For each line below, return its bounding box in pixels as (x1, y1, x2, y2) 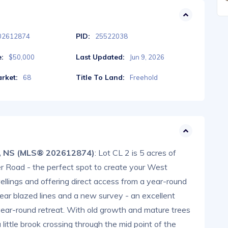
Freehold (129, 73, 158, 81)
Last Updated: (75, 52, 125, 62)
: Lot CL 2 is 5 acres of (95, 147, 176, 158)
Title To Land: (75, 72, 125, 82)
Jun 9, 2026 (129, 52, 164, 61)
